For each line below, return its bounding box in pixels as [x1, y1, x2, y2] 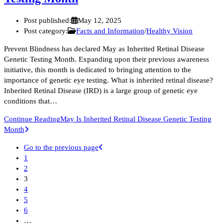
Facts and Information [76, 26, 144, 35]
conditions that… [4, 97, 57, 105]
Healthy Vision [146, 26, 193, 35]
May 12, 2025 [78, 16, 122, 24]
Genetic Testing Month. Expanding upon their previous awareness [4, 55, 209, 63]
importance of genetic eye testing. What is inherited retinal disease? [4, 76, 213, 84]
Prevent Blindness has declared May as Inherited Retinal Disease [4, 44, 205, 53]
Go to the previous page [24, 143, 99, 151]
